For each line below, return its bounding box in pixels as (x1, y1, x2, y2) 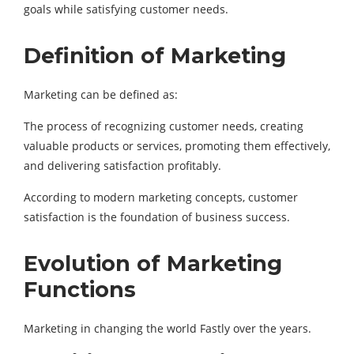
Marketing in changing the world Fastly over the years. (24, 321, 311, 336)
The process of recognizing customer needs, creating (24, 119, 303, 134)
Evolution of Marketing (24, 250, 282, 277)
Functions (24, 277, 136, 303)
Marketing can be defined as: (24, 87, 178, 102)
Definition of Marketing (24, 43, 286, 69)
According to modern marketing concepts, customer (24, 190, 298, 205)
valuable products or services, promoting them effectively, (24, 138, 330, 153)
